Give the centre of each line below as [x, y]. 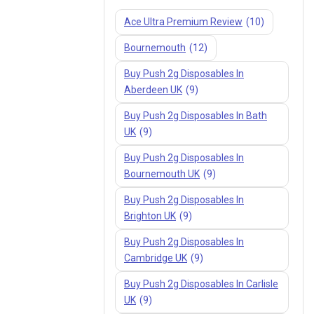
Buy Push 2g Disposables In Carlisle [201, 284]
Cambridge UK [156, 258]
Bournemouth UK [162, 173]
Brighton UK [150, 216]
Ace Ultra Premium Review [183, 21]
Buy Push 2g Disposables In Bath [196, 115]
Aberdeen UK [153, 89]
